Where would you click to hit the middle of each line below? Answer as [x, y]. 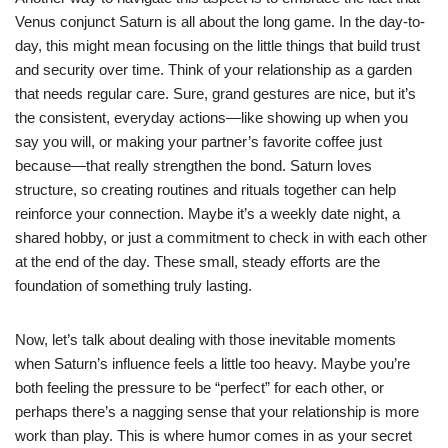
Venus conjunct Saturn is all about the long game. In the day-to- [220, 21]
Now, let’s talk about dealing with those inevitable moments [205, 339]
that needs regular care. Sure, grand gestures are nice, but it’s [215, 93]
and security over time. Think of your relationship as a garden [213, 69]
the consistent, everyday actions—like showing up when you [211, 117]
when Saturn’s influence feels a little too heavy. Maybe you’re [212, 363]
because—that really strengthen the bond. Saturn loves [193, 165]
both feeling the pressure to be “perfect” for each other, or [199, 387]
